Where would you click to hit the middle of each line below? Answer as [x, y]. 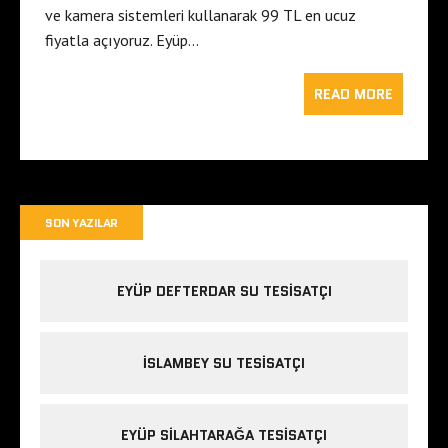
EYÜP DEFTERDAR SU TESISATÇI [224, 291]
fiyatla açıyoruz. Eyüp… [122, 40]
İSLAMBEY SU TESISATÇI [224, 363]
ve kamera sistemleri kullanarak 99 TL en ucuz [200, 15]
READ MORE [353, 94]
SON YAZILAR [81, 223]
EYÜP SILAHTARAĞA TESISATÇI [224, 435]
